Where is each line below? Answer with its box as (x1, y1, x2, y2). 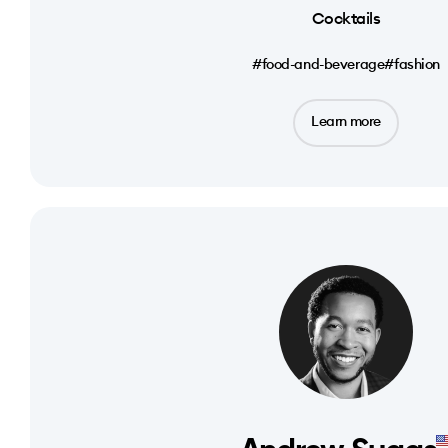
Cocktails (311, 8, 381, 28)
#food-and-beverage (251, 55, 385, 73)
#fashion (384, 55, 441, 73)
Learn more (311, 112, 381, 130)
